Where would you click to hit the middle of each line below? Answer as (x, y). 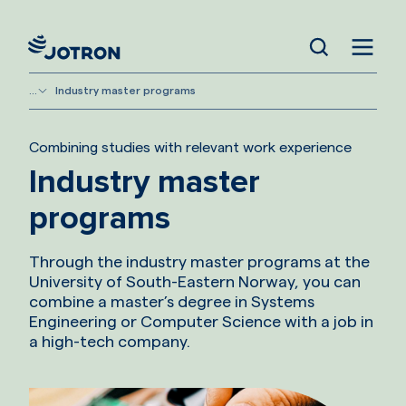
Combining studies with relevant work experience (190, 148)
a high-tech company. (110, 342)
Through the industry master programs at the (199, 262)
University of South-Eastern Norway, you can (195, 282)
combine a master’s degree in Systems (172, 302)
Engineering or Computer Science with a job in (201, 322)
